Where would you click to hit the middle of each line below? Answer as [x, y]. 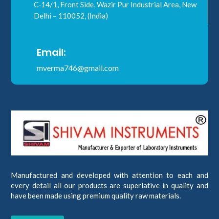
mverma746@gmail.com [77, 67]
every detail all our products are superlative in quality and [109, 185]
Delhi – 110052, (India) [71, 15]
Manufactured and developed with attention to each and [109, 175]
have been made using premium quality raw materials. [96, 195]
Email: [51, 52]
